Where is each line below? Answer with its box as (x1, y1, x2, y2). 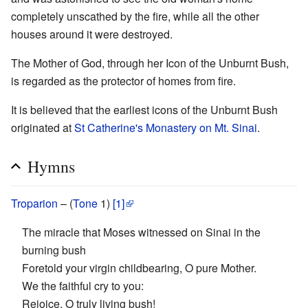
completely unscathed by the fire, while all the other (11, 8, 259, 25)
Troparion (11, 195, 58, 212)
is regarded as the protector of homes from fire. (11, 73, 236, 89)
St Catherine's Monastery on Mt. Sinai (74, 120, 257, 136)
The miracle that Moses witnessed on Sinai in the (22, 224, 261, 241)
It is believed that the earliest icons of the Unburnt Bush (11, 102, 278, 118)
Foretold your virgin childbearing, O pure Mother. (22, 260, 256, 276)
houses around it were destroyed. (11, 26, 173, 43)
